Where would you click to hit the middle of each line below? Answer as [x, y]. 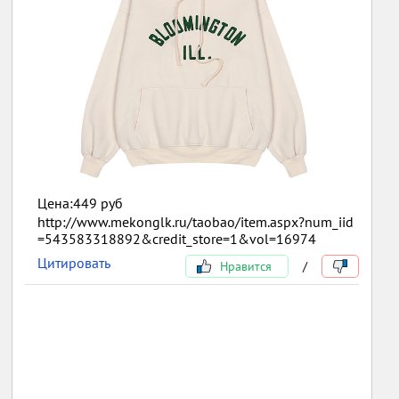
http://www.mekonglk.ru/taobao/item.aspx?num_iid [196, 221]
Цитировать [74, 262]
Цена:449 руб [81, 203]
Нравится [244, 266]
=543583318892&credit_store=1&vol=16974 [177, 238]
